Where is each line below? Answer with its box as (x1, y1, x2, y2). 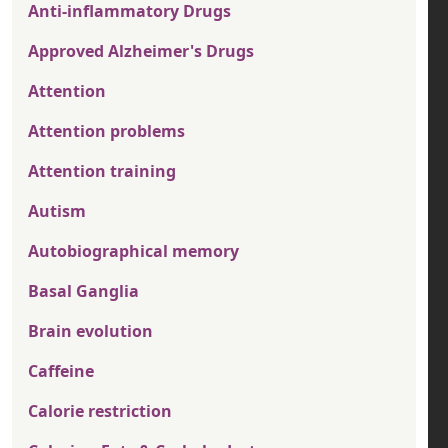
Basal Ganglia (28, 280, 139, 302)
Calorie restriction (28, 400, 172, 422)
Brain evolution (28, 320, 153, 342)
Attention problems (28, 120, 185, 142)
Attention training (28, 160, 176, 182)
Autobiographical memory (28, 240, 239, 262)
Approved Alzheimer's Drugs (28, 40, 254, 62)
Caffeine (28, 360, 94, 382)
